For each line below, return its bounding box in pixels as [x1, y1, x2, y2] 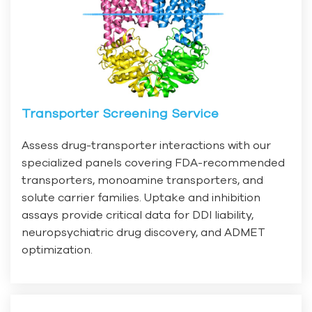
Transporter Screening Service [22, 106, 219, 121]
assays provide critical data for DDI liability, [22, 208, 253, 221]
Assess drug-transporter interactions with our [22, 139, 271, 152]
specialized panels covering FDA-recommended [22, 156, 285, 169]
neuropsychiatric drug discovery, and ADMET [22, 226, 265, 239]
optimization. [22, 243, 93, 256]
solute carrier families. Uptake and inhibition [22, 191, 260, 204]
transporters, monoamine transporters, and [22, 173, 263, 187]
